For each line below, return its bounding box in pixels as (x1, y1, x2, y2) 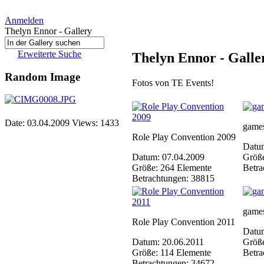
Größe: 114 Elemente (132, 247, 211, 258)
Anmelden (5, 15, 44, 25)
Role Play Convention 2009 (132, 132, 236, 142)
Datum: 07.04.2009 (132, 152, 204, 162)
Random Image (5, 70, 80, 83)
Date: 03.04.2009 (5, 117, 72, 128)
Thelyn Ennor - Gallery (5, 26, 92, 36)
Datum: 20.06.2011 (132, 237, 204, 247)
